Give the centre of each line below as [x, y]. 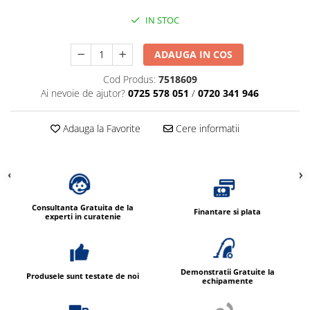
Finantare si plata [227, 212]
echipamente [227, 280]
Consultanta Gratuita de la [83, 207]
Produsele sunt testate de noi [83, 276]
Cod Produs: [129, 79]
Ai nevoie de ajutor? [83, 93]
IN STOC [161, 20]
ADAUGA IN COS [194, 54]
